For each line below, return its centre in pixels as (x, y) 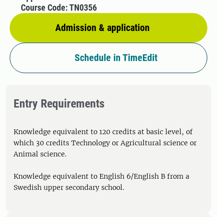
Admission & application (102, 28)
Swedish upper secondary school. (69, 187)
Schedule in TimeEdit (116, 58)
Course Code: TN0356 (59, 8)
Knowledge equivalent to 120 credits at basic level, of (103, 132)
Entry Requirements (59, 104)
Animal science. (40, 154)
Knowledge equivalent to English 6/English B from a (101, 176)
